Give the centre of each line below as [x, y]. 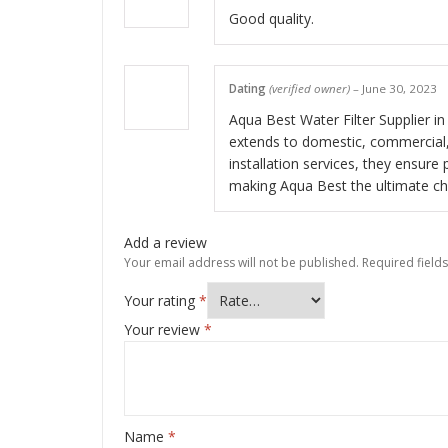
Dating [249, 88]
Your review [164, 329]
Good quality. [271, 18]
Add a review [165, 243]
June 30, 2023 [399, 88]
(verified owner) [309, 88]
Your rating [161, 300]
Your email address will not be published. [241, 263]
